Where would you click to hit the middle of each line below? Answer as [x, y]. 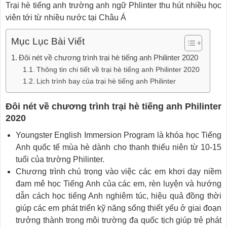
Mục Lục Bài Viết [48, 41]
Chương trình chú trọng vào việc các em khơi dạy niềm [119, 171]
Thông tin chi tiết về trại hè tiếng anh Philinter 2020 [118, 69]
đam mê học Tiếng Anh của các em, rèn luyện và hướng [119, 183]
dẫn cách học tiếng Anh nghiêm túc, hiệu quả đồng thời [119, 196]
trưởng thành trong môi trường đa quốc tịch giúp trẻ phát [119, 220]
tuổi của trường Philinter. [60, 159]
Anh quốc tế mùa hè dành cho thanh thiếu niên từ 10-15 [119, 147]
